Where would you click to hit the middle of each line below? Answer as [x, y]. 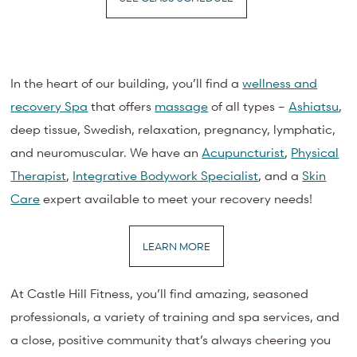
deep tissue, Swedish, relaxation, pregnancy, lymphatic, [173, 129]
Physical [315, 152]
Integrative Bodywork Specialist [166, 175]
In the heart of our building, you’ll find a [127, 82]
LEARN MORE [177, 246]
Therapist [39, 175]
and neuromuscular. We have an [106, 152]
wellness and [280, 82]
